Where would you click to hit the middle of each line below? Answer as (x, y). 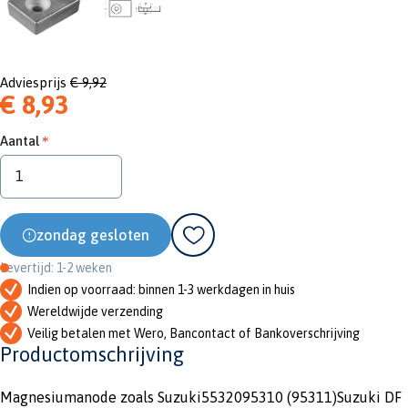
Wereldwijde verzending (95, 311)
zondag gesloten (93, 235)
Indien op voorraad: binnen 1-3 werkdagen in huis (161, 289)
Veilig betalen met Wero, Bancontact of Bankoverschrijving (194, 333)
